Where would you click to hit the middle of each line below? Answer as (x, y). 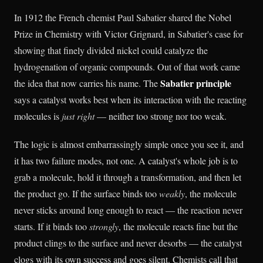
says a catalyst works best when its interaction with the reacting (130, 100)
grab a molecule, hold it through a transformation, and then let (128, 177)
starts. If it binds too (52, 226)
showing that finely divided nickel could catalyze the (111, 50)
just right (78, 116)
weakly (172, 193)
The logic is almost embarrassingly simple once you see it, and (129, 144)
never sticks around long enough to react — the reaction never (128, 210)
